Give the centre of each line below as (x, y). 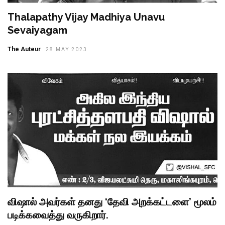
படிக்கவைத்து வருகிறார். (58, 215)
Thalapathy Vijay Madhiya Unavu (86, 17)
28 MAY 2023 (67, 49)
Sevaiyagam (37, 30)
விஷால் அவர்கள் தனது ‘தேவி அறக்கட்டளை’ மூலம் (112, 202)
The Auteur (24, 49)
